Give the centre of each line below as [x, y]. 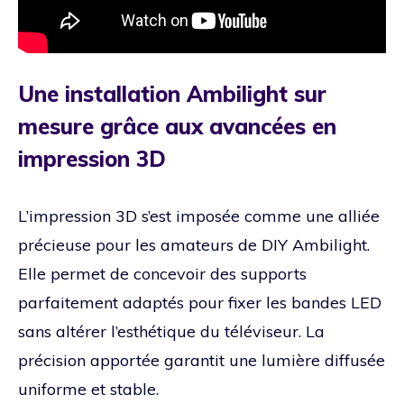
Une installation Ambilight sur [172, 93]
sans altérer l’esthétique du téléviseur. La [171, 331]
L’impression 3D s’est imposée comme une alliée [199, 216]
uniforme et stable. [88, 389]
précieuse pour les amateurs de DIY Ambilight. [194, 244]
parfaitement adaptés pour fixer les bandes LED [200, 302]
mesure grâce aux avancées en [177, 126]
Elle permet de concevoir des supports [162, 273]
